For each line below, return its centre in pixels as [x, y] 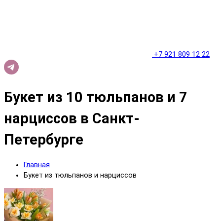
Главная [37, 165]
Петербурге [44, 140]
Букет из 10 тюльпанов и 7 [96, 97]
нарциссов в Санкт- [72, 119]
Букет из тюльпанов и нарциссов [80, 176]
